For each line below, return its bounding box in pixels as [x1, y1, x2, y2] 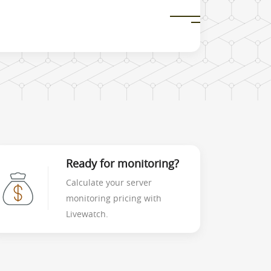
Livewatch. [66, 208, 108, 220]
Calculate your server [66, 177, 152, 189]
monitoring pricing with [66, 192, 162, 204]
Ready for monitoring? [66, 156, 179, 171]
